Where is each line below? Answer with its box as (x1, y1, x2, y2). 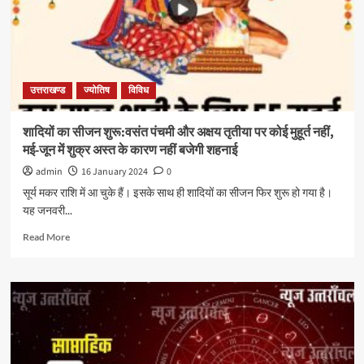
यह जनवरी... (22, 203, 72, 217)
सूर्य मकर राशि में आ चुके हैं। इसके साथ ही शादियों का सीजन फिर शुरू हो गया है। (22, 185, 332, 199)
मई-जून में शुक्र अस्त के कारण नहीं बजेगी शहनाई (22, 141, 237, 159)
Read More (22, 231, 70, 243)
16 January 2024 (80, 165, 148, 179)
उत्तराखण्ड (29, 84, 65, 97)
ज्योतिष (83, 84, 110, 97)
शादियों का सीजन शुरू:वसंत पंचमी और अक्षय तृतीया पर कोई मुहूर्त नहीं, (22, 123, 334, 141)
